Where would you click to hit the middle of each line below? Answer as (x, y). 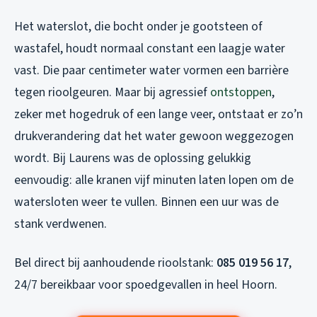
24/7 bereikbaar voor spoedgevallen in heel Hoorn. (146, 285)
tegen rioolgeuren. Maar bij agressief (112, 93)
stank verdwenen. (60, 224)
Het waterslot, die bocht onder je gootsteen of (138, 27)
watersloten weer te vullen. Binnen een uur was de (146, 202)
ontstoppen (241, 93)
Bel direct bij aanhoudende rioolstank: (115, 263)
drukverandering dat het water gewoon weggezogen (154, 137)
